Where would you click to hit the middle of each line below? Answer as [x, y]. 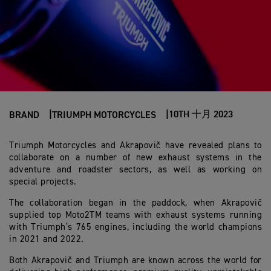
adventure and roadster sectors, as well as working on [135, 170]
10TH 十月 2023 [201, 115]
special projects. [46, 182]
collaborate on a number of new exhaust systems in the [135, 158]
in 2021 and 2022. [47, 239]
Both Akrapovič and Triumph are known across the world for [135, 260]
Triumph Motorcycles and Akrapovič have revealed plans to [135, 145]
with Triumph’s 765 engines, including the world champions [135, 227]
